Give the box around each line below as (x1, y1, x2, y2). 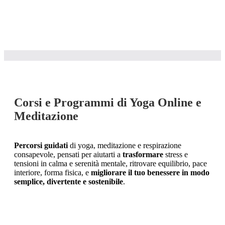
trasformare (123, 150, 163, 159)
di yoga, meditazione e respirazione (68, 141, 181, 150)
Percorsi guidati (14, 141, 68, 150)
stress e (163, 150, 188, 159)
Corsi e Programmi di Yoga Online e (14, 96, 201, 109)
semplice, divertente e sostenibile (14, 177, 123, 186)
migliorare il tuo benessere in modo (91, 168, 209, 177)
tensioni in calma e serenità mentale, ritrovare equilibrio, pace (14, 159, 207, 168)
